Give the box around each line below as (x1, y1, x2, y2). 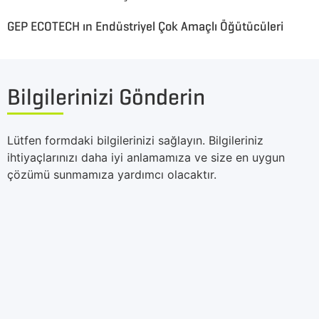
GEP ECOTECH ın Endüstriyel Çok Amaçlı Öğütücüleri (7, 19, 283, 35)
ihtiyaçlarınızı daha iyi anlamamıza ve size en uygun (7, 150, 285, 165)
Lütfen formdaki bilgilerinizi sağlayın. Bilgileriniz (7, 133, 263, 148)
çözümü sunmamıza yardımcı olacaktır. (7, 167, 216, 182)
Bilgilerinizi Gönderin (7, 83, 205, 112)
